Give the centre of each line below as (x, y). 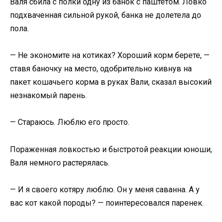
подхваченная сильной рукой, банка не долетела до (106, 15)
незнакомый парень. (48, 96)
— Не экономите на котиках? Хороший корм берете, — (110, 55)
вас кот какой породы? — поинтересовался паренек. (107, 203)
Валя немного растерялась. (60, 163)
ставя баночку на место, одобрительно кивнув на (101, 69)
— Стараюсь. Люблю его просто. (70, 122)
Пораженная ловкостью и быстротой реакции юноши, (111, 149)
